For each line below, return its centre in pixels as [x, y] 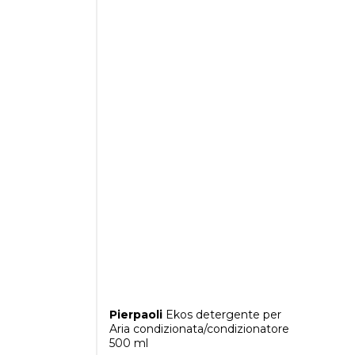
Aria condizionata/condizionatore [199, 329]
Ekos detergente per [221, 315]
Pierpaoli [136, 315]
